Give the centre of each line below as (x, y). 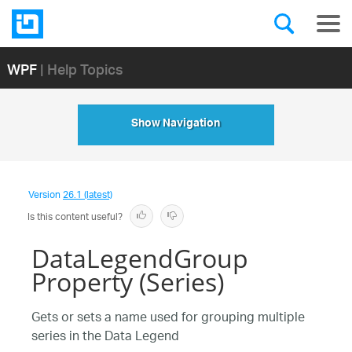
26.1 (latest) (88, 195)
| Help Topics (81, 68)
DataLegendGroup (140, 258)
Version (46, 195)
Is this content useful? (75, 217)
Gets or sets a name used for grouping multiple (168, 319)
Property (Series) (128, 282)
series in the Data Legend (105, 337)
